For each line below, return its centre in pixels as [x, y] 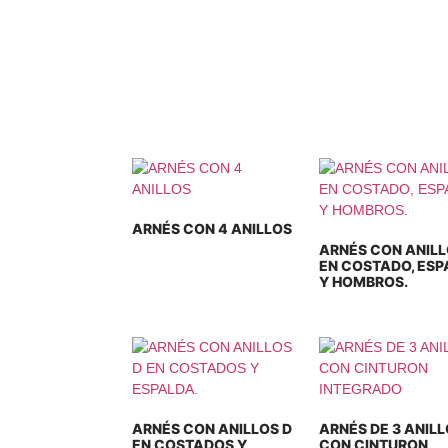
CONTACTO [316, 62]
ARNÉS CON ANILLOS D [212, 428]
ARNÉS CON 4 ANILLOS [212, 228]
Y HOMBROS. [363, 281]
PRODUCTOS [168, 62]
